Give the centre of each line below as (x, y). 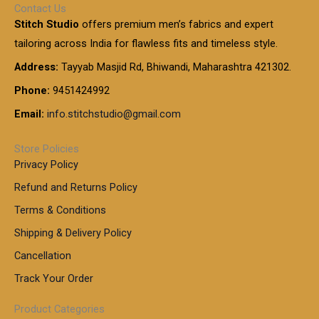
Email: (29, 114)
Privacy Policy (46, 164)
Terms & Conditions (60, 210)
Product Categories (59, 309)
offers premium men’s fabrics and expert (176, 24)
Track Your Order (54, 278)
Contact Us (40, 8)
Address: (36, 67)
